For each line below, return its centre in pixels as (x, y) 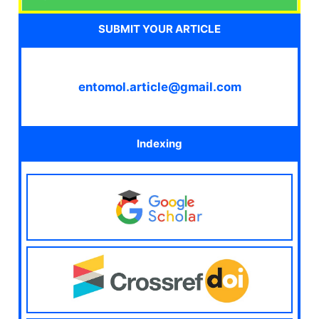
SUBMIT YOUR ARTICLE (159, 28)
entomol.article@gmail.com (159, 87)
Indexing (159, 144)
